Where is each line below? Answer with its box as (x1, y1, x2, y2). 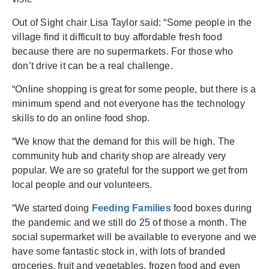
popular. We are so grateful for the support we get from (12, 165, 248, 175)
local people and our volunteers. (12, 180, 153, 190)
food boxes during (171, 203, 252, 213)
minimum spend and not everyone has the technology (12, 98, 245, 109)
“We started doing (12, 203, 92, 213)
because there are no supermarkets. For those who (12, 46, 234, 56)
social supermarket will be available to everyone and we (12, 232, 257, 242)
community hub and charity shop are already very (12, 151, 226, 161)
